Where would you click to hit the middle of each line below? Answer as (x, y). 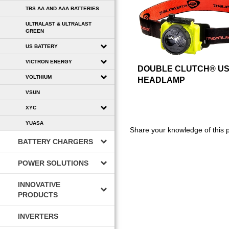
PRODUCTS (38, 194)
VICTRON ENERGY (49, 61)
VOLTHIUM (39, 77)
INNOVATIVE (39, 184)
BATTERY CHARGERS (55, 141)
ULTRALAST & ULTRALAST (59, 24)
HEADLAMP (161, 80)
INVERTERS (38, 216)
